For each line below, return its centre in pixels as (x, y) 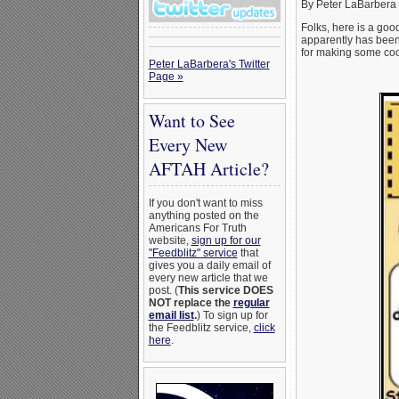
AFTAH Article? (208, 169)
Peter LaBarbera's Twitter (209, 64)
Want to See (191, 121)
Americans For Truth (197, 228)
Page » (166, 77)
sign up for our (226, 240)
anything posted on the (204, 216)
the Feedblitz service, (201, 328)
